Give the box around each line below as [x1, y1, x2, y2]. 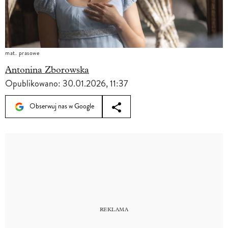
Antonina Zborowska [5, 64, 89, 75]
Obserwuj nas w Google [28, 101, 94, 111]
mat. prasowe [5, 48, 39, 58]
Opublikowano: [5, 76, 63, 90]
